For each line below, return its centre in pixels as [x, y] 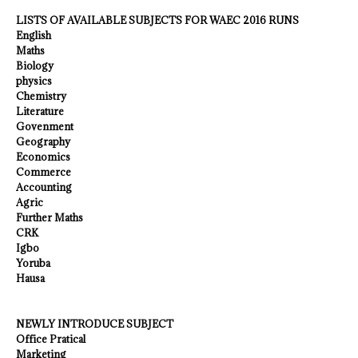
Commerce [44, 172]
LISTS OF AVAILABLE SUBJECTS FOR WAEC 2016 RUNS [157, 20]
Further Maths [50, 217]
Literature [40, 111]
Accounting [44, 187]
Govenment [45, 126]
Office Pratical [51, 339]
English [34, 35]
